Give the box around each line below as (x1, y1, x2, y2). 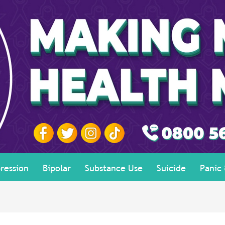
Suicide (157, 162, 186, 174)
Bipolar (43, 162, 71, 174)
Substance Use (85, 162, 143, 174)
